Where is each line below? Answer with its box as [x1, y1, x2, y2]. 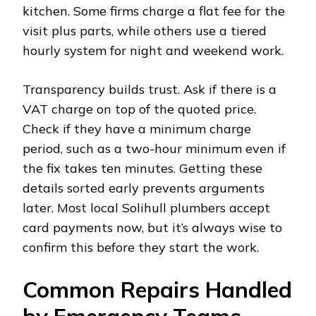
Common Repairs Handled [23, 276, 292, 304]
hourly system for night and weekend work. [23, 42, 284, 59]
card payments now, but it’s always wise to [23, 219, 282, 236]
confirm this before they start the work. [23, 239, 259, 256]
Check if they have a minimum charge [23, 121, 251, 138]
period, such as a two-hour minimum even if [23, 140, 286, 157]
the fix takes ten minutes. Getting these [23, 160, 262, 177]
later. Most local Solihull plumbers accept [23, 200, 270, 217]
